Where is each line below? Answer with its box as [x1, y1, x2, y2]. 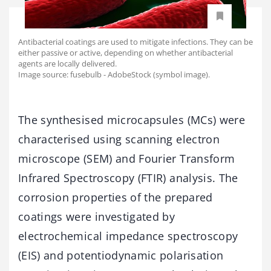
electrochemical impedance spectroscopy [18, 228, 238, 243]
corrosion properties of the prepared [18, 189, 213, 204]
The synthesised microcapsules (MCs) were [18, 112, 246, 127]
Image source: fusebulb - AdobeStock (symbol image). [18, 68, 210, 80]
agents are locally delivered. [18, 57, 117, 69]
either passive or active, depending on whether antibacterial [18, 47, 233, 58]
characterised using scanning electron [18, 131, 220, 146]
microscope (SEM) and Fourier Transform [18, 151, 235, 166]
